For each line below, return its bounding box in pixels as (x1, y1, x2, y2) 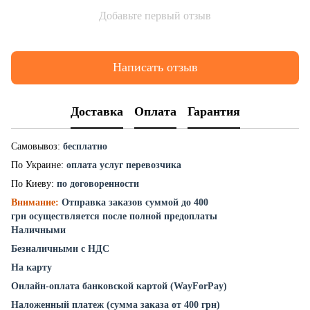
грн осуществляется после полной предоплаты (11, 210, 217, 221)
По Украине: (11, 159, 66, 170)
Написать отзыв (112, 60, 198, 75)
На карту (11, 262, 52, 273)
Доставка (70, 104, 123, 119)
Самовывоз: (11, 140, 63, 152)
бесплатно (63, 140, 107, 152)
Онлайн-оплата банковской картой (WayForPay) (11, 280, 227, 291)
